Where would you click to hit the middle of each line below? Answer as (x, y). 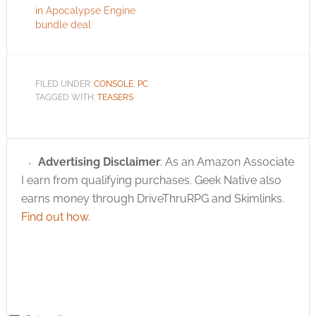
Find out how (54, 217)
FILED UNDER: (64, 84)
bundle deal (63, 25)
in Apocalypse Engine (85, 11)
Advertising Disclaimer (99, 162)
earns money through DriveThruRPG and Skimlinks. (152, 199)
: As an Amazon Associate (227, 162)
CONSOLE (113, 84)
